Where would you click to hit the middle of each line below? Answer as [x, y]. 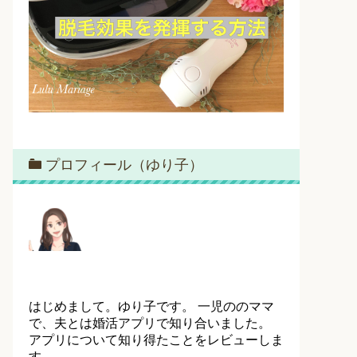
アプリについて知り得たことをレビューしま [156, 340]
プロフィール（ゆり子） [124, 165]
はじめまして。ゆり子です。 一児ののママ [151, 306]
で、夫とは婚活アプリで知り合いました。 [150, 323]
